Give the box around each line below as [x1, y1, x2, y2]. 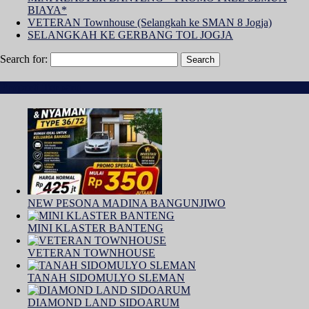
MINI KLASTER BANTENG [28, 222, 163, 235]
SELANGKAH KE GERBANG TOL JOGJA [28, 28, 233, 41]
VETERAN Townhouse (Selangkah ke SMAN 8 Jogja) [28, 16, 272, 28]
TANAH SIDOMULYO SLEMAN [28, 272, 185, 284]
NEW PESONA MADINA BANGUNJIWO [28, 197, 226, 210]
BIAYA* [28, 3, 67, 16]
